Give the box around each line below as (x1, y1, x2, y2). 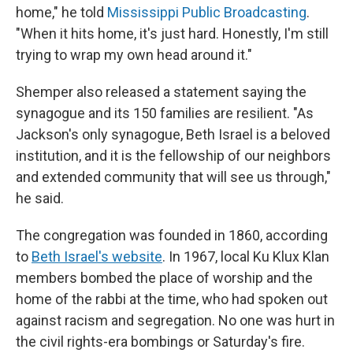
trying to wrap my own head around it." (16, 46, 252, 63)
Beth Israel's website (32, 248, 162, 265)
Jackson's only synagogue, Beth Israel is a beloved (16, 126, 330, 143)
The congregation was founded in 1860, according (16, 227, 328, 243)
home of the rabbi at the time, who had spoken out (16, 291, 328, 307)
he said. (16, 190, 64, 206)
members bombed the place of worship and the (16, 269, 313, 286)
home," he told (16, 4, 107, 20)
